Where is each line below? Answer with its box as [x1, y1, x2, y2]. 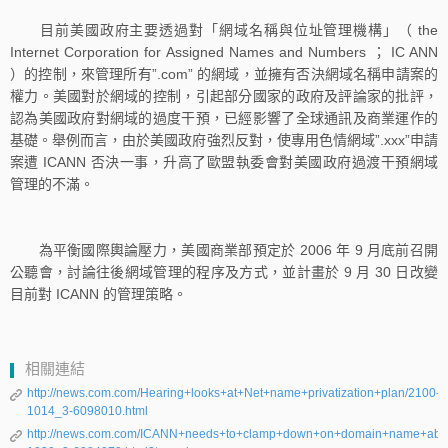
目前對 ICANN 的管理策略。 [10, 285, 187, 302]
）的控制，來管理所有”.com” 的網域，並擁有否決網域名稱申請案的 [10, 65, 438, 82]
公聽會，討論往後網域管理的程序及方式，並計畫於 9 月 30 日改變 [10, 263, 438, 280]
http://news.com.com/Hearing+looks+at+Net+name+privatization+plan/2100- [27, 386, 440, 401]
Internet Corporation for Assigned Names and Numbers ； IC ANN [10, 43, 438, 60]
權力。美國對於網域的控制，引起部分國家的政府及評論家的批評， [10, 87, 438, 104]
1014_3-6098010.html [27, 404, 148, 419]
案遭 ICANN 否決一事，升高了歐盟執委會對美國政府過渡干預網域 [10, 153, 438, 170]
